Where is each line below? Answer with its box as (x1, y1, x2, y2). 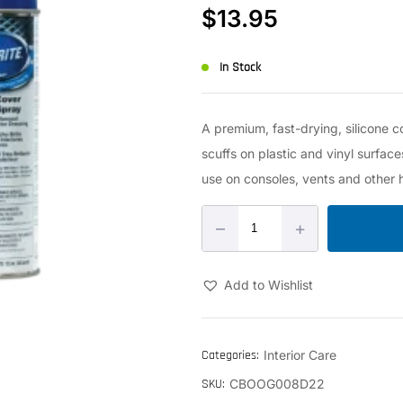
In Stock (219, 58, 261, 76)
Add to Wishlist (224, 276, 313, 292)
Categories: (201, 346, 259, 363)
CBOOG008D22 (229, 375, 325, 391)
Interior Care (264, 346, 336, 363)
